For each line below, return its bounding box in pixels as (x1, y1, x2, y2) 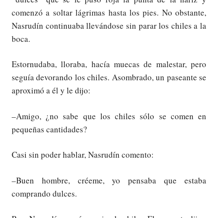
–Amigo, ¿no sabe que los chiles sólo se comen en (12, 110, 206, 122)
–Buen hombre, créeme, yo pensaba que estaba (12, 174, 206, 186)
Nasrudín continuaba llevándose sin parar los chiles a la (12, 19, 206, 31)
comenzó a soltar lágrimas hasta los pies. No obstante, (12, 6, 206, 18)
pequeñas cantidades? (12, 123, 87, 135)
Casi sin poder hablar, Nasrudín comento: (12, 149, 154, 161)
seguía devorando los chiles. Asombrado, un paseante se (12, 72, 206, 83)
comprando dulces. (12, 187, 77, 199)
